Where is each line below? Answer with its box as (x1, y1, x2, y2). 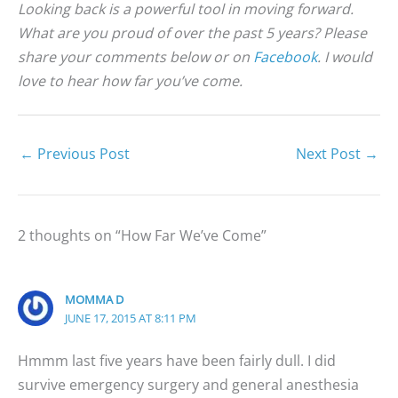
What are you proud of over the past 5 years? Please (18, 22, 367, 43)
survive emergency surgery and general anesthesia (18, 374, 359, 394)
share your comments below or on (18, 46, 253, 67)
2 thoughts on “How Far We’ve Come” (18, 225, 267, 245)
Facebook (253, 46, 317, 67)
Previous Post (34, 143, 130, 163)
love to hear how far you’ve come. (18, 70, 243, 91)
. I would (317, 46, 372, 67)
